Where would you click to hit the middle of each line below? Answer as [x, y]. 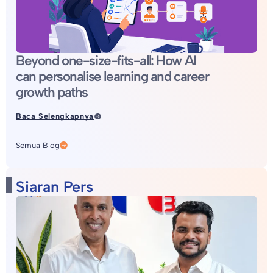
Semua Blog [38, 146]
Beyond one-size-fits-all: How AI [106, 61]
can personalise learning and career [112, 77]
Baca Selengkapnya [55, 116]
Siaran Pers [55, 187]
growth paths [52, 93]
